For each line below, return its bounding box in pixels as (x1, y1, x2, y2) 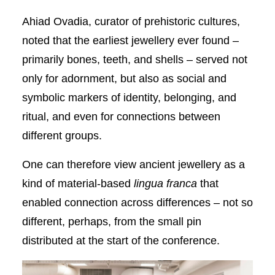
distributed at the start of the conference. (21, 234, 220, 247)
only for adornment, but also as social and (21, 72, 227, 85)
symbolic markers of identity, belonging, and (21, 91, 236, 104)
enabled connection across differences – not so (21, 196, 253, 209)
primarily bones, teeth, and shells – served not (21, 53, 247, 66)
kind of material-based (21, 177, 134, 190)
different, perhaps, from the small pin (21, 215, 201, 228)
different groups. (21, 130, 105, 142)
